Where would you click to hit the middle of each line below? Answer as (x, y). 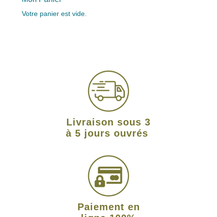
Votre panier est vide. (54, 13)
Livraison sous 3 (108, 122)
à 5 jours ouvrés (108, 133)
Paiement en (108, 207)
